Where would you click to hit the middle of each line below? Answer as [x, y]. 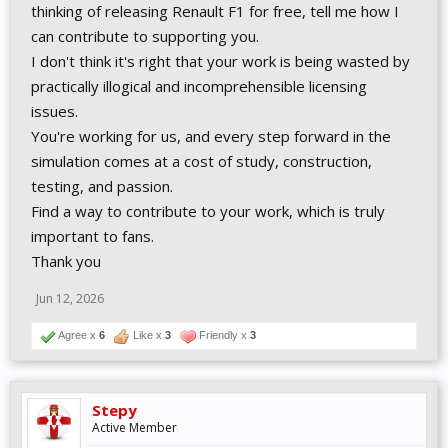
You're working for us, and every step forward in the [211, 136]
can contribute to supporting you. [145, 36]
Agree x [77, 335]
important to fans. [92, 236]
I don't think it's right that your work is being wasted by [220, 61]
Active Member [134, 427]
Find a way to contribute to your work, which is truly [208, 211]
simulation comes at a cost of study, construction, [201, 161]
